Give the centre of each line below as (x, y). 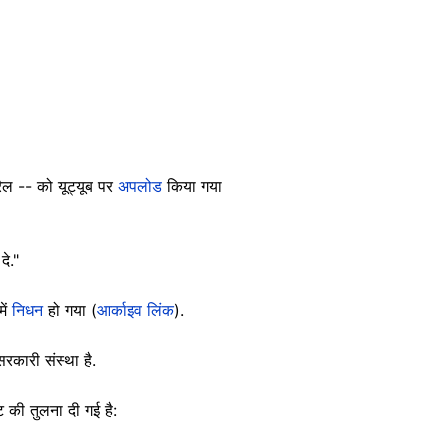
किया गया (194, 185)
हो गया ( (72, 309)
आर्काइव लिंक (135, 309)
